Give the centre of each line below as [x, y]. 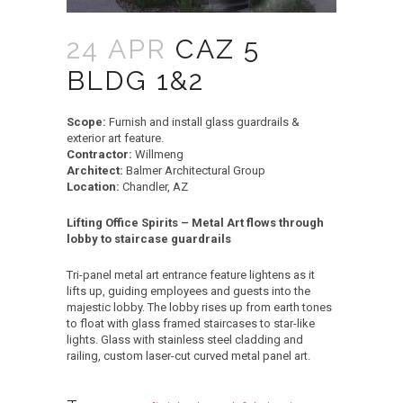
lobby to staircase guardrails [149, 239]
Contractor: [99, 154]
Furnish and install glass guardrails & [204, 122]
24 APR [117, 49]
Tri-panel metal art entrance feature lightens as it [191, 275]
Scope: [86, 122]
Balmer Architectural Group [196, 170]
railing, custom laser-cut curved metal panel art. [188, 356]
